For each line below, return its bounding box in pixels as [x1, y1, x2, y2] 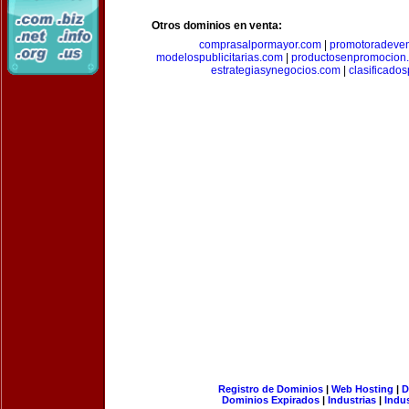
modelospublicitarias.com [156, 51, 283, 64]
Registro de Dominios [217, 383, 323, 394]
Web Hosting [330, 383, 393, 394]
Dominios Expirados [222, 394, 320, 405]
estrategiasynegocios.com [211, 64, 341, 77]
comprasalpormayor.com [198, 38, 321, 51]
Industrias [328, 394, 376, 405]
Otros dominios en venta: [152, 19, 282, 32]
